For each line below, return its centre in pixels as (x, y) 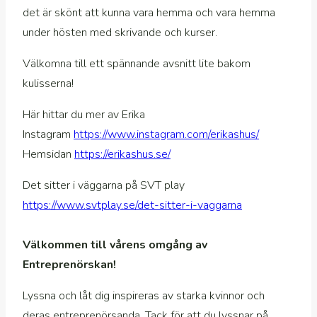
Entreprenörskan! (69, 265)
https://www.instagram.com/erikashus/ (166, 135)
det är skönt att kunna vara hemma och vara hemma (149, 13)
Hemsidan (48, 155)
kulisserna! (48, 84)
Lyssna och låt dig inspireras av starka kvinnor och (144, 296)
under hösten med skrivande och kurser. (121, 33)
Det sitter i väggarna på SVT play (104, 186)
